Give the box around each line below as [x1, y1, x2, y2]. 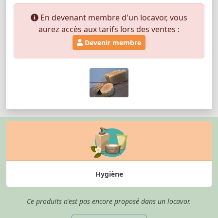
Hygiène [95, 169, 123, 179]
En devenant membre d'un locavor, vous [38, 12, 187, 23]
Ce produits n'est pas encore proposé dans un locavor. [27, 196, 191, 206]
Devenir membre [83, 37, 142, 47]
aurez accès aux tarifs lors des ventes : [38, 23, 180, 35]
